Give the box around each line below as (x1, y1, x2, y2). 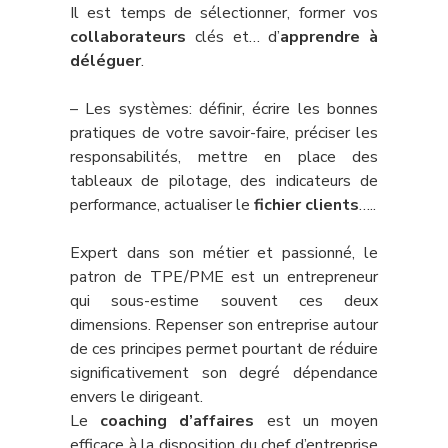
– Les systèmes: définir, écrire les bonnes (70, 98, 378, 120)
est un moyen (254, 410, 379, 432)
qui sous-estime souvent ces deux (70, 290, 378, 312)
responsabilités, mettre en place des (70, 146, 378, 168)
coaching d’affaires (100, 410, 255, 432)
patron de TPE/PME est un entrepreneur (70, 266, 378, 288)
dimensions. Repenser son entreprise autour (70, 314, 378, 336)
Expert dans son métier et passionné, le (70, 242, 378, 264)
